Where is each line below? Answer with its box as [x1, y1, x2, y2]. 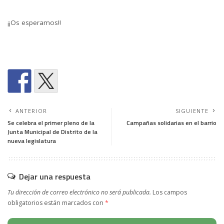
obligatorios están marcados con [7, 198, 105, 207]
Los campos [152, 187, 187, 196]
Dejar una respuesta [19, 170, 90, 182]
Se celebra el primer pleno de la [7, 117, 94, 127]
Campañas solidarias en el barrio [126, 117, 216, 127]
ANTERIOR [15, 106, 47, 114]
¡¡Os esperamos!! [7, 17, 61, 27]
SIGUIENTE [175, 106, 208, 114]
